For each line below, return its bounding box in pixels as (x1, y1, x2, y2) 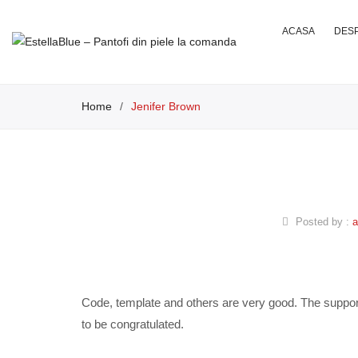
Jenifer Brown (131, 100, 201, 113)
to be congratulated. (82, 316, 184, 331)
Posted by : (292, 215, 352, 228)
